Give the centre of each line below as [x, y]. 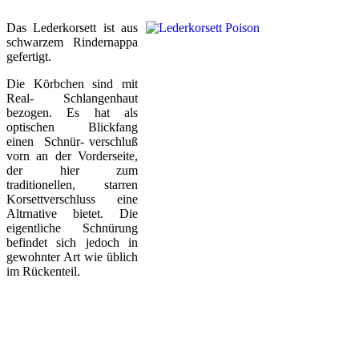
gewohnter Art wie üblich [72, 256]
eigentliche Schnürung [72, 228]
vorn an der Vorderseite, [72, 155]
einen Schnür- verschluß [72, 141]
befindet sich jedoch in [72, 242]
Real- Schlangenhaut [72, 98]
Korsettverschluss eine [72, 199]
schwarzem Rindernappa [72, 42]
